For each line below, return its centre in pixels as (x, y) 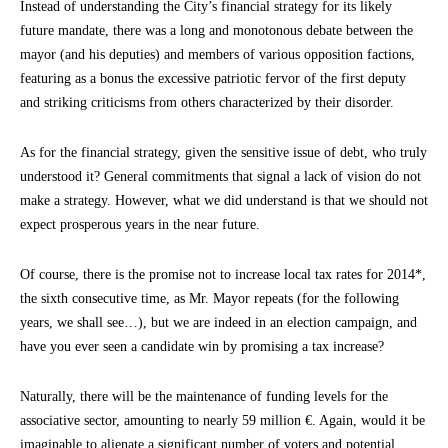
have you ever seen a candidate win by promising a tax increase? (202, 347)
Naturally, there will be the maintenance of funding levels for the (204, 397)
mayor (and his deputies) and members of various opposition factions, (217, 55)
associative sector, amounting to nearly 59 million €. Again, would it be (222, 421)
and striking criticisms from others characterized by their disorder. (207, 103)
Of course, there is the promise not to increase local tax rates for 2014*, (223, 275)
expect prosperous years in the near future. (140, 225)
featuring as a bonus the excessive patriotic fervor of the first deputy (213, 79)
